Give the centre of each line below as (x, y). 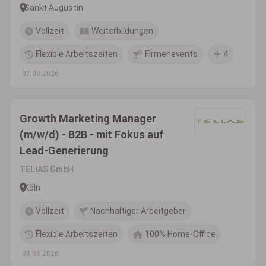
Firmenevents (171, 54)
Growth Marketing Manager (88, 118)
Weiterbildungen (122, 31)
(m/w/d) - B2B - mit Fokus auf (92, 134)
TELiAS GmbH (47, 169)
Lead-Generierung (64, 151)
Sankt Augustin (54, 7)
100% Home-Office (180, 234)
